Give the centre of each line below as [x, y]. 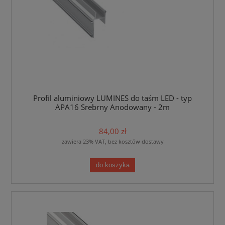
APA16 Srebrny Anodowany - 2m [113, 107]
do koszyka [113, 165]
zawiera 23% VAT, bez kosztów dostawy [113, 142]
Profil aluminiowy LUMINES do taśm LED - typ [113, 98]
